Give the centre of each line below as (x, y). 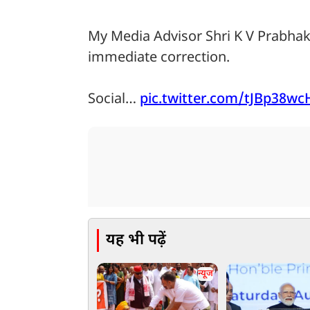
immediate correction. (159, 58)
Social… (114, 100)
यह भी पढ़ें (136, 240)
